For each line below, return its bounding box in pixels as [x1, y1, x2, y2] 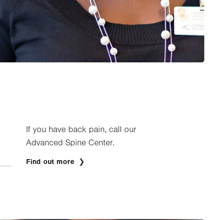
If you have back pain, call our [26, 125, 137, 135]
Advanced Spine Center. [26, 138, 114, 148]
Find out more [26, 158, 77, 166]
